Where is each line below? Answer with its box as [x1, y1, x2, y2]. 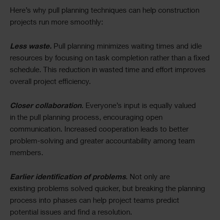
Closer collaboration [10, 103, 82, 110]
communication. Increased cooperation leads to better [10, 126, 189, 134]
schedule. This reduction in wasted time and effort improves [10, 67, 206, 74]
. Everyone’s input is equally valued [82, 103, 196, 110]
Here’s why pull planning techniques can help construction [10, 7, 199, 15]
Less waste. [10, 43, 52, 51]
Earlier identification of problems [10, 174, 126, 181]
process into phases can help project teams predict [10, 197, 179, 205]
